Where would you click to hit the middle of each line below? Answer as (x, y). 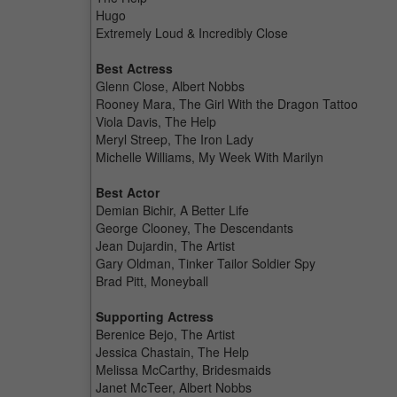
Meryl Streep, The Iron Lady (175, 139)
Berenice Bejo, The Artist (165, 334)
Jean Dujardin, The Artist (165, 245)
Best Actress (134, 68)
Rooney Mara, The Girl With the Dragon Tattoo (227, 104)
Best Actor (128, 192)
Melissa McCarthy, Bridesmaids (183, 370)
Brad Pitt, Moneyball (152, 281)
